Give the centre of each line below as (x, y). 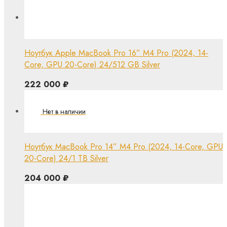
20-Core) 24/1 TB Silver (66, 158)
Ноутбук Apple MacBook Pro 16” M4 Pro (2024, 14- (116, 53)
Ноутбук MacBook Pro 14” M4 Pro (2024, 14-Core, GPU (124, 146)
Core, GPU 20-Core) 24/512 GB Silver (92, 64)
